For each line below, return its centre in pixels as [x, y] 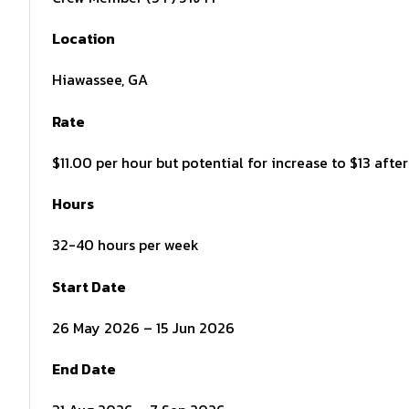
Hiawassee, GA [100, 80]
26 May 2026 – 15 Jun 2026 [143, 327]
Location [84, 39]
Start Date [89, 286]
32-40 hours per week [126, 245]
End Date [84, 369]
